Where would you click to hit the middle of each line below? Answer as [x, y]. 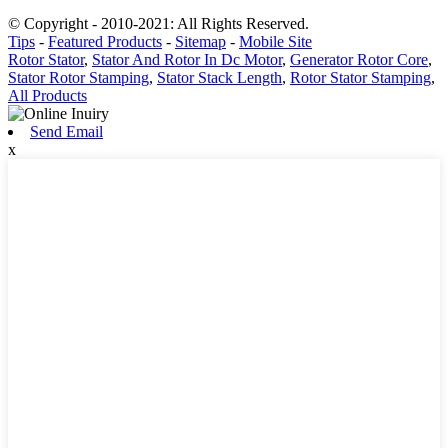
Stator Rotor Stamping [78, 78]
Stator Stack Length [219, 78]
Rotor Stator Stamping [360, 78]
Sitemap [200, 42]
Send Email [66, 132]
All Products [47, 96]
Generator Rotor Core [359, 60]
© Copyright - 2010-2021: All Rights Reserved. [158, 24]
